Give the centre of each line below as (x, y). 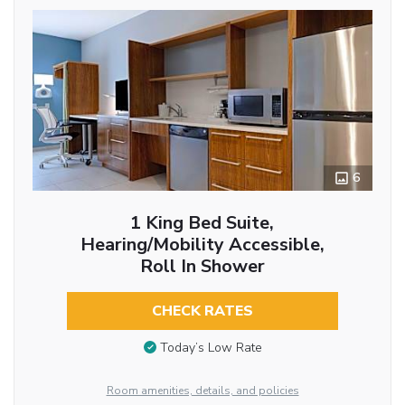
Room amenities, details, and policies (202, 390)
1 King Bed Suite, (202, 222)
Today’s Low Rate (211, 348)
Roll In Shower (202, 266)
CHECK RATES (202, 311)
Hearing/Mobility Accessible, (202, 244)
